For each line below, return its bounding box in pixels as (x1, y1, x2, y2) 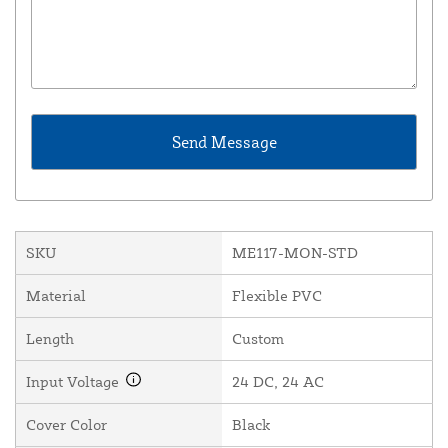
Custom (232, 329, 284, 349)
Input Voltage (26, 372, 123, 392)
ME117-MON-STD (232, 243, 358, 263)
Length (26, 329, 74, 349)
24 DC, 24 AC (232, 372, 324, 392)
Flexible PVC (232, 286, 322, 306)
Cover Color (26, 415, 107, 435)
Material (26, 286, 86, 306)
